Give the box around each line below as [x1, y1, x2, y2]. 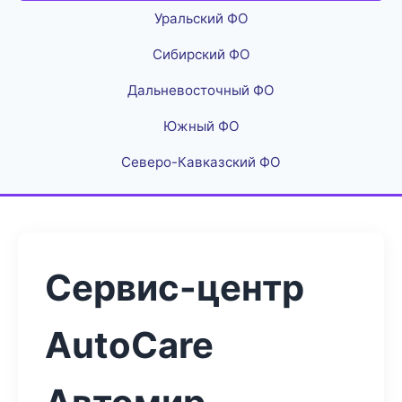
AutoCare [45, 323, 214, 367]
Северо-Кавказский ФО [121, 153, 281, 170]
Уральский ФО [153, 10, 249, 27]
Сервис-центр [45, 266, 304, 310]
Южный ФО [162, 118, 240, 135]
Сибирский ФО [152, 46, 250, 63]
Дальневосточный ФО [127, 82, 275, 99]
